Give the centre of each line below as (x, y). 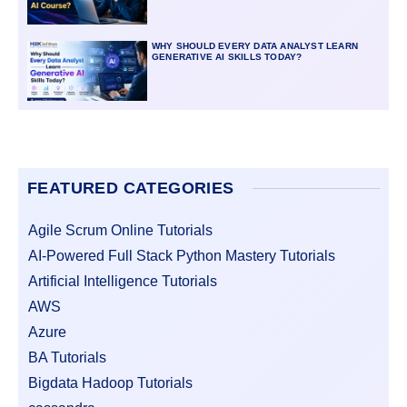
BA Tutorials (67, 357)
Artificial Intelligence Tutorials (123, 281)
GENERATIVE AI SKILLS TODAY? (227, 56)
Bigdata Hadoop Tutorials (110, 382)
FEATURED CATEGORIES (131, 188)
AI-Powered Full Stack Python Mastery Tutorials (182, 255)
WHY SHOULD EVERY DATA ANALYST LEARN (254, 45)
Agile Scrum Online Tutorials (120, 230)
